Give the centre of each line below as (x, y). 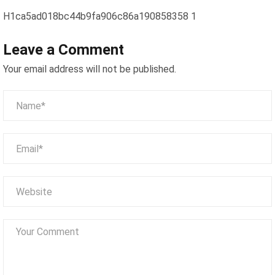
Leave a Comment (64, 50)
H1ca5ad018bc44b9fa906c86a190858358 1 (100, 16)
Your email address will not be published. (90, 69)
